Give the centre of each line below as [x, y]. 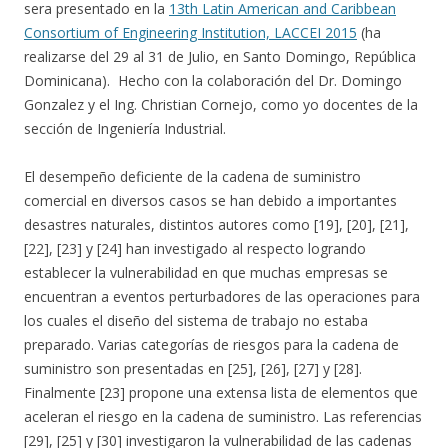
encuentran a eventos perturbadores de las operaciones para [222, 296]
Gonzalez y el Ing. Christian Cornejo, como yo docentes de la [221, 104]
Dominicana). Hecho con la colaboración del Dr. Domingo [213, 80]
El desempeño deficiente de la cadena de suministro [192, 176]
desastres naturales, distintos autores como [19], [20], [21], [216, 224]
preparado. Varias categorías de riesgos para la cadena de [211, 344]
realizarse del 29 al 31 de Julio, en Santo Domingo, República [220, 56]
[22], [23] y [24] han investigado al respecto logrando [195, 248]
